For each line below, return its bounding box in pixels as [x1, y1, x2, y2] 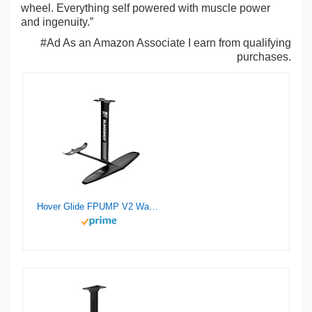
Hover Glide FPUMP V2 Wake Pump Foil [149, 201, 158, 212]
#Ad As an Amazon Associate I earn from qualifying [40, 37, 291, 49]
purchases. [237, 51, 291, 63]
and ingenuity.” [21, 16, 93, 28]
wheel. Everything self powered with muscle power [21, 2, 270, 14]
